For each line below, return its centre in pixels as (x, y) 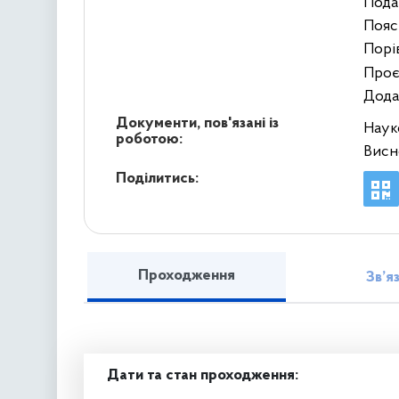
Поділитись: (157, 179)
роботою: (149, 139)
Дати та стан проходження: (203, 376)
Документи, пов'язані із (197, 123)
